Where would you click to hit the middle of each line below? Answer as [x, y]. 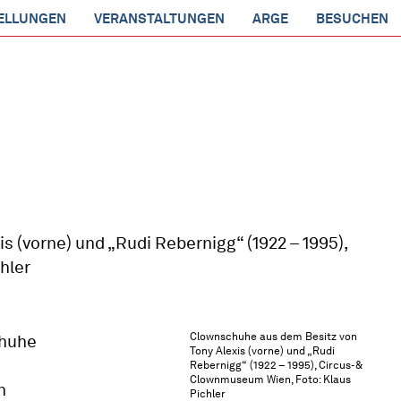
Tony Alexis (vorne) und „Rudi [262, 350]
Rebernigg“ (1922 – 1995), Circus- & [276, 365]
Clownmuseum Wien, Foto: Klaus [270, 379]
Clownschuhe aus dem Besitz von [273, 336]
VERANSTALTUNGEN [159, 19]
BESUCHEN [352, 19]
